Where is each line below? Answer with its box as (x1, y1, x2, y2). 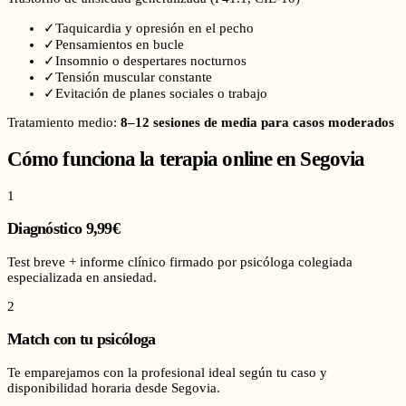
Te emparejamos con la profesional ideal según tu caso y (7, 364, 327, 380)
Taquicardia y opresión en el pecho (55, 21, 254, 36)
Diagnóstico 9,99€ (7, 219, 121, 238)
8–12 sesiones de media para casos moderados (121, 115, 394, 130)
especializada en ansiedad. (7, 269, 157, 285)
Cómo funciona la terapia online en (7, 147, 301, 170)
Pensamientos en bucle (55, 37, 184, 53)
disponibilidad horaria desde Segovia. (7, 380, 220, 395)
